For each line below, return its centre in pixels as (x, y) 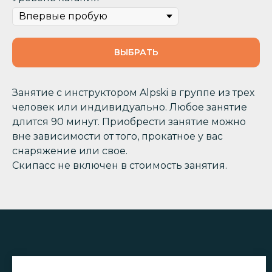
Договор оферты (211, 260)
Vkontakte (84, 260)
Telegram (140, 260)
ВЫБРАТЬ (136, 53)
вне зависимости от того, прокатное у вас (117, 137)
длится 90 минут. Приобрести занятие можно (129, 122)
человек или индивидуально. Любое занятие (130, 107)
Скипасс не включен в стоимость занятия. (120, 166)
